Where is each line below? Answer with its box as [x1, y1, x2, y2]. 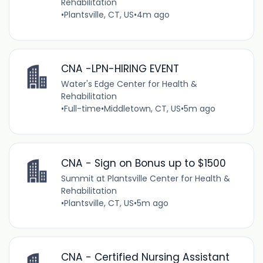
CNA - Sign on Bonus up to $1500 [60, 156, 226, 170]
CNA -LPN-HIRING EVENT [60, 62, 179, 76]
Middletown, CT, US [103, 103, 181, 115]
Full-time [63, 103, 101, 115]
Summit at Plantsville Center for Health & [60, 172, 230, 184]
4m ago [136, 9, 170, 21]
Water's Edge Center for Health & [60, 78, 197, 90]
